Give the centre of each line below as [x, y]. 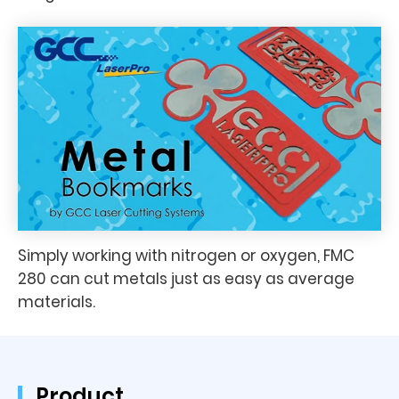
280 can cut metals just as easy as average [186, 279]
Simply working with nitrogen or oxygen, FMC [186, 256]
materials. [57, 302]
